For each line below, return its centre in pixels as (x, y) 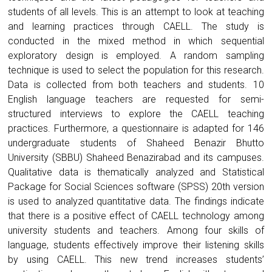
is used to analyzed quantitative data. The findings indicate (136, 201)
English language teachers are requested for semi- (136, 99)
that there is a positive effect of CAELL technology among (136, 216)
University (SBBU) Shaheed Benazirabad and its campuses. (136, 157)
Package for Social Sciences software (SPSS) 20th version (136, 186)
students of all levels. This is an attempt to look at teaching (136, 12)
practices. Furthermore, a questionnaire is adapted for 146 (136, 128)
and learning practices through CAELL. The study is (136, 26)
